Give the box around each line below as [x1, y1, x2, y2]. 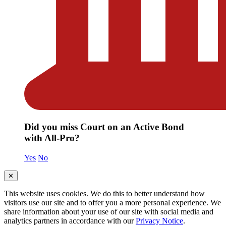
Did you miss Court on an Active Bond [24, 122, 184, 133]
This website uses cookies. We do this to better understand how [4, 189, 205, 198]
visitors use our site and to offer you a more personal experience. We [4, 198, 221, 207]
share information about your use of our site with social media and [4, 207, 213, 216]
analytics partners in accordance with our [4, 216, 136, 225]
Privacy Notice [136, 216, 183, 225]
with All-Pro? [24, 133, 80, 144]
